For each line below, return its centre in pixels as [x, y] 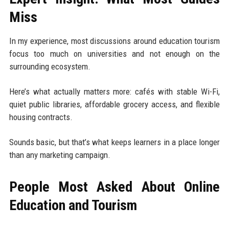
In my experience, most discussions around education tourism [114, 41]
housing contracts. [41, 117]
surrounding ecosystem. [50, 66]
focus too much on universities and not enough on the [114, 53]
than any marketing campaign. [60, 155]
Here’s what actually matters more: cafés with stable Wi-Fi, [114, 91]
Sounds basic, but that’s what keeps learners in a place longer [114, 142]
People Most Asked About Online [114, 187]
